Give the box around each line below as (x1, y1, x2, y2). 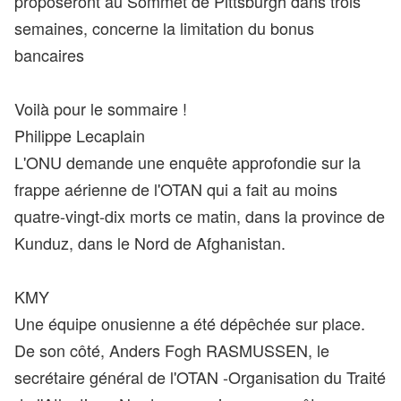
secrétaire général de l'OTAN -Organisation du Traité (14, 365, 386, 388)
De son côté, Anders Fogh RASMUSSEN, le (14, 338, 329, 362)
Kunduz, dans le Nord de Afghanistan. (14, 231, 286, 254)
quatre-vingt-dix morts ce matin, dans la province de (14, 204, 385, 227)
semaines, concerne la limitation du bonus (14, 16, 314, 39)
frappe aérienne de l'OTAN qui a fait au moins (14, 177, 337, 200)
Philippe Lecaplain (14, 124, 145, 147)
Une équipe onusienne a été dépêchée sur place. (14, 311, 365, 335)
